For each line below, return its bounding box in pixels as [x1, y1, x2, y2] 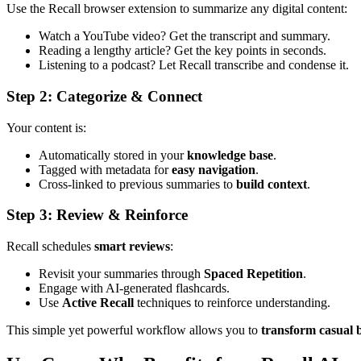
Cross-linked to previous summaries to [39, 176, 236, 191]
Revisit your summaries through [39, 267, 204, 281]
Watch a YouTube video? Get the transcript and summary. [39, 29, 330, 44]
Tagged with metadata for [39, 162, 172, 176]
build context [236, 176, 307, 191]
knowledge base [187, 147, 273, 162]
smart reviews [94, 239, 170, 254]
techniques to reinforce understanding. [134, 296, 330, 310]
